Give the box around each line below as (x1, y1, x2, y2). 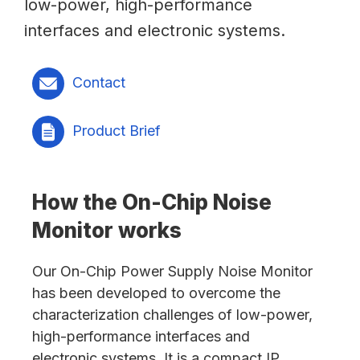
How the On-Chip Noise (32, 190, 272, 215)
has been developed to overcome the (32, 284, 280, 301)
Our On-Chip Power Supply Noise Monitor (32, 263, 313, 280)
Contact (72, 73, 125, 91)
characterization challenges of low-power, (32, 306, 313, 323)
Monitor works (32, 218, 182, 243)
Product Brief (72, 121, 161, 139)
